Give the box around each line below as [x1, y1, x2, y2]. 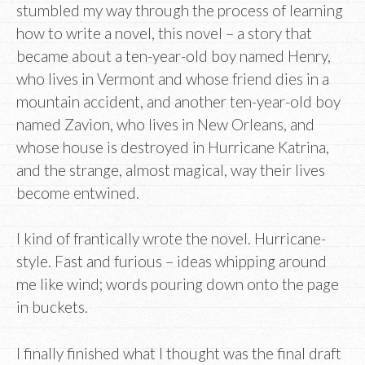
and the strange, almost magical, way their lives [16, 160, 325, 179]
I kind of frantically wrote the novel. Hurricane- [16, 229, 326, 248]
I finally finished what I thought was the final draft [16, 343, 341, 363]
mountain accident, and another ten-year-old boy [16, 91, 341, 111]
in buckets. [16, 297, 88, 317]
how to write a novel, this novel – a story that [16, 23, 312, 42]
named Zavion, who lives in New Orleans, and [16, 114, 314, 134]
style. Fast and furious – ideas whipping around [16, 252, 327, 271]
